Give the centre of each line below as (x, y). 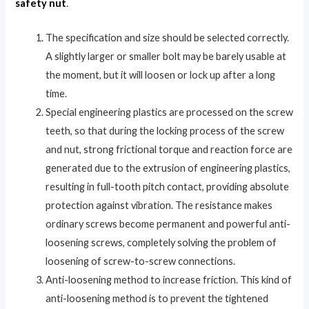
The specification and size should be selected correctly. (168, 38)
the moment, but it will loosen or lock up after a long (161, 75)
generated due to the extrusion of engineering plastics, (168, 168)
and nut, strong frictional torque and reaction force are (169, 150)
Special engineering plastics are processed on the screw (170, 112)
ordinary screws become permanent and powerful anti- (168, 224)
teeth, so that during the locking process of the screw (165, 131)
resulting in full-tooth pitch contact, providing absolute (168, 187)
